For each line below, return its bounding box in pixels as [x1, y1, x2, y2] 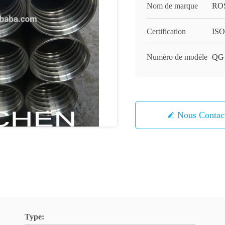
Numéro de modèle [147, 53, 207, 61]
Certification [147, 27, 186, 36]
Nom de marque [147, 2, 198, 10]
